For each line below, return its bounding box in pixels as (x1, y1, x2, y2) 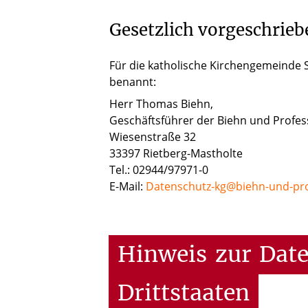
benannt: (109, 74, 156, 89)
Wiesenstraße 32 (109, 129, 196, 144)
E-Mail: (109, 178, 146, 194)
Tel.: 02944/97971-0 (109, 162, 208, 177)
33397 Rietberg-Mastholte (109, 145, 243, 161)
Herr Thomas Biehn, (109, 96, 213, 111)
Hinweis (117, 241, 207, 269)
